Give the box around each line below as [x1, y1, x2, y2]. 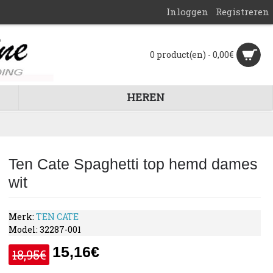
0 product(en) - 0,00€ [150, 49, 233, 60]
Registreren [216, 5, 269, 18]
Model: [9, 224, 40, 235]
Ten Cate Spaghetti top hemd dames [9, 155, 258, 172]
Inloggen [166, 5, 208, 18]
